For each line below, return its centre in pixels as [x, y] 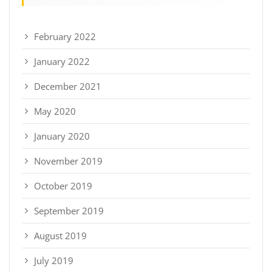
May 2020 [55, 111]
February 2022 [65, 36]
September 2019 [69, 210]
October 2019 [63, 185]
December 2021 [68, 86]
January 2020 [62, 136]
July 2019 [54, 260]
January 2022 [62, 61]
